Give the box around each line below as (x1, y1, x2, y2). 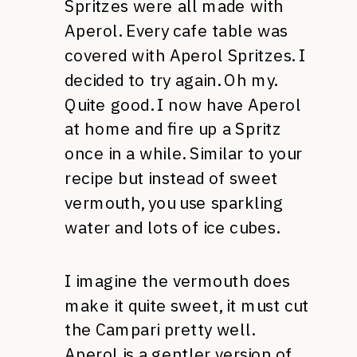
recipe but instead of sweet (65, 167, 278, 189)
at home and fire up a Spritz (65, 118, 281, 139)
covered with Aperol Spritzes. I (65, 44, 306, 66)
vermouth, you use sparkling (65, 191, 284, 214)
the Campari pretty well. (65, 319, 255, 340)
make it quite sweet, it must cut (65, 294, 309, 316)
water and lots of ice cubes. (65, 216, 279, 238)
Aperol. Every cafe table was (65, 20, 288, 41)
